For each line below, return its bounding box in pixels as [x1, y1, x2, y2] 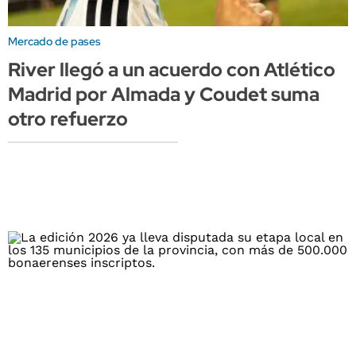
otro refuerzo [8, 106, 128, 132]
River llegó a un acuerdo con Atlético [8, 57, 335, 83]
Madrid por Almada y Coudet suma [8, 82, 319, 107]
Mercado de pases [8, 34, 101, 49]
